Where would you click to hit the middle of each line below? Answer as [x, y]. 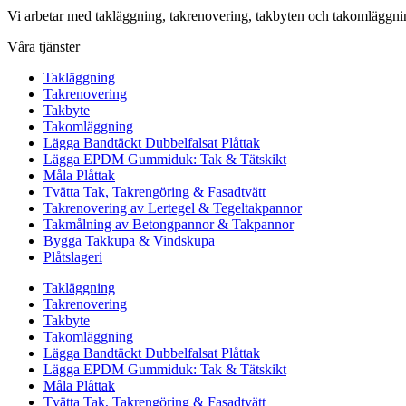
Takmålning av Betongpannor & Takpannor [169, 225]
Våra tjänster [43, 47]
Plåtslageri [73, 257]
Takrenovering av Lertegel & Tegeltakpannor [173, 208]
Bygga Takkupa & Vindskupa [129, 241]
